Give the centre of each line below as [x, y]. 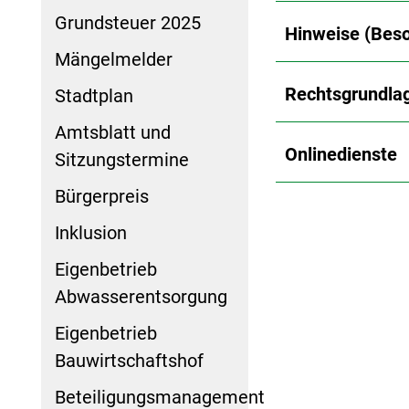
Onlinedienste [341, 154]
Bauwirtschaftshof [129, 360]
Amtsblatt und [113, 132]
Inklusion [91, 232]
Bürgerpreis [102, 196]
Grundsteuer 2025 [128, 22]
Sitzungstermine [122, 159]
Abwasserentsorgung [141, 296]
